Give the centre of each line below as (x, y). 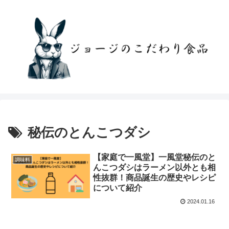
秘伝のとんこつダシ (89, 133)
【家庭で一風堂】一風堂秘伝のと (155, 157)
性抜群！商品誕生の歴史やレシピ (155, 178)
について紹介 (118, 188)
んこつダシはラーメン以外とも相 (155, 168)
